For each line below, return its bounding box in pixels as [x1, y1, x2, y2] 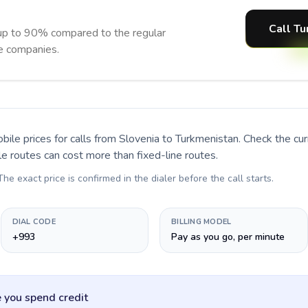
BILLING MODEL [171, 217, 232, 227]
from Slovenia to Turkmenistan [94, 131, 239, 146]
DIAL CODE [12, 217, 56, 227]
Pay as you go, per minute [171, 230, 285, 243]
